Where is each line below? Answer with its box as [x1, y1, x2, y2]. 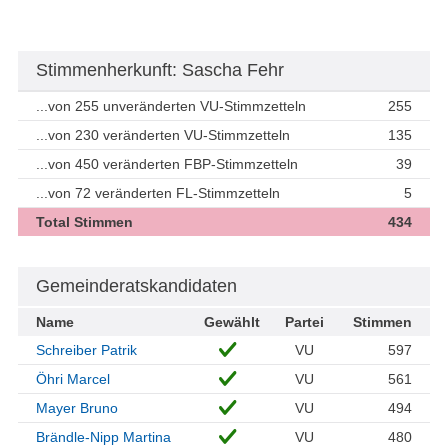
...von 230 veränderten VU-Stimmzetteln [36, 127, 290, 144]
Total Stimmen [36, 214, 133, 231]
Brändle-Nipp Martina [36, 429, 171, 446]
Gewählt [204, 314, 260, 331]
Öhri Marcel [36, 371, 110, 388]
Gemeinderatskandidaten [36, 276, 237, 297]
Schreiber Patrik [36, 342, 137, 359]
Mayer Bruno [36, 400, 118, 417]
